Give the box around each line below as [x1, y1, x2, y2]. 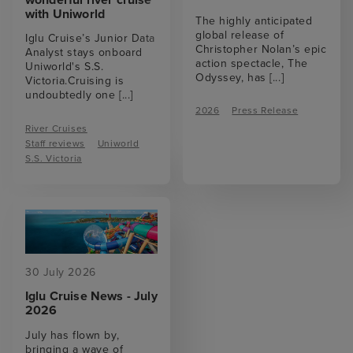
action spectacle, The [195, 56, 308, 70]
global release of [195, 28, 284, 42]
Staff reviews [25, 137, 85, 149]
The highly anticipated [195, 13, 313, 28]
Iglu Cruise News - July [25, 288, 158, 305]
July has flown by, [25, 328, 120, 342]
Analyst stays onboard [25, 45, 143, 59]
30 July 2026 [25, 265, 96, 279]
